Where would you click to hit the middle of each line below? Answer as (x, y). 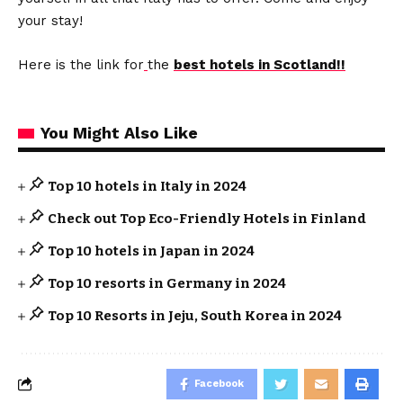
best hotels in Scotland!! (260, 64)
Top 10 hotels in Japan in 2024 (151, 251)
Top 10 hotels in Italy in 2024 (147, 186)
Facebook (219, 383)
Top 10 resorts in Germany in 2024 (166, 283)
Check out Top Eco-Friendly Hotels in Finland (206, 218)
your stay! (50, 20)
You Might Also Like (119, 132)
